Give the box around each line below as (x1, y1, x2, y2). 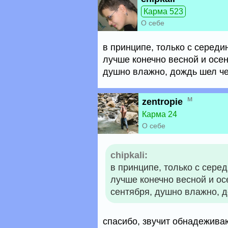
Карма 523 (144, 7, 183, 16)
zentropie (142, 97, 183, 107)
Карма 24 (142, 110, 177, 119)
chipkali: (110, 150, 148, 160)
